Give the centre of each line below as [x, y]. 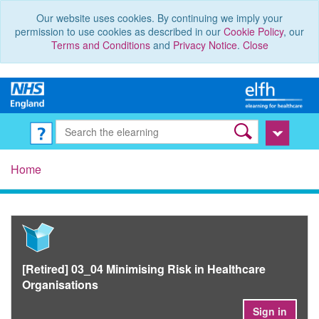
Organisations [60, 285]
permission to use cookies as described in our [119, 31]
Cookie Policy [253, 31]
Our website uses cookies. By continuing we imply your [159, 18]
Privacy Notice [205, 45]
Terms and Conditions [100, 45]
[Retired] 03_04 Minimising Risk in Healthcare [144, 269]
